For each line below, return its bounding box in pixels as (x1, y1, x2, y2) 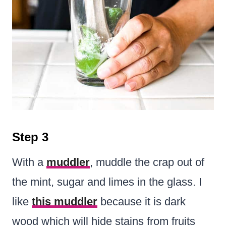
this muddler (32, 195, 97, 208)
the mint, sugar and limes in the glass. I (12, 175, 202, 188)
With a (12, 155, 46, 168)
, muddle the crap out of (90, 155, 204, 168)
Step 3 (12, 130, 48, 144)
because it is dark (97, 195, 186, 208)
